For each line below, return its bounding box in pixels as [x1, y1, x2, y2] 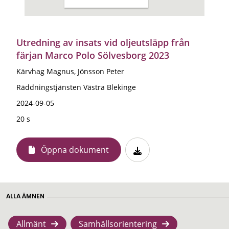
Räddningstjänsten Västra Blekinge [16, 82, 136, 92]
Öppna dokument [41, 144, 109, 155]
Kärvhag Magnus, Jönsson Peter [16, 66, 124, 76]
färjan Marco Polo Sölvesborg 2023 [16, 49, 169, 61]
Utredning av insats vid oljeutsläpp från [16, 36, 190, 49]
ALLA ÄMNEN [6, 191, 44, 200]
